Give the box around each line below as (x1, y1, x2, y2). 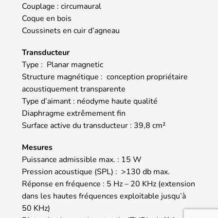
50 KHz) (22, 203, 50, 214)
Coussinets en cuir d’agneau (22, 25, 120, 36)
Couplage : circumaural (22, 1, 101, 12)
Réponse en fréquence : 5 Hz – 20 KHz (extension (22, 179, 195, 190)
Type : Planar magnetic (22, 59, 103, 71)
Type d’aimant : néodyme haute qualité (22, 96, 158, 107)
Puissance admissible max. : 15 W (22, 154, 142, 165)
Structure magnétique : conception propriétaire (22, 72, 188, 83)
